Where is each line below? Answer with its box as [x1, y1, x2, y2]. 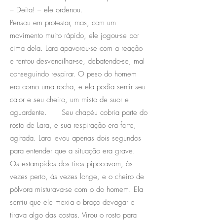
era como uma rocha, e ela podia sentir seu [10, 81, 146, 92]
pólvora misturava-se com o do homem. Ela [10, 184, 143, 194]
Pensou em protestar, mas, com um [10, 17, 116, 28]
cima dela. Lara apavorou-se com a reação [10, 43, 143, 53]
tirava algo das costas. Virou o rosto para [10, 210, 137, 220]
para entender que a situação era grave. [10, 146, 135, 156]
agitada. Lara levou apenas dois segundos [10, 133, 141, 143]
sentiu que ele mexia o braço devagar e [10, 197, 135, 207]
